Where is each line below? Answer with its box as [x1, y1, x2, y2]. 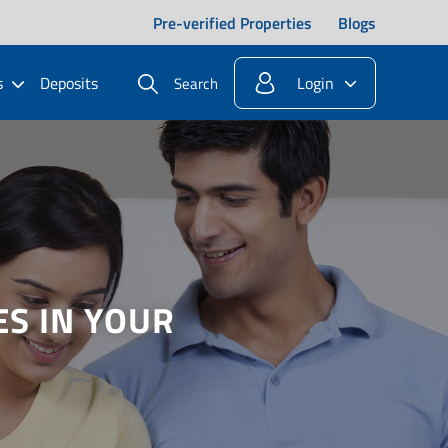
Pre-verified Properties [153, 10, 312, 35]
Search [174, 72, 218, 95]
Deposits [40, 70, 98, 95]
